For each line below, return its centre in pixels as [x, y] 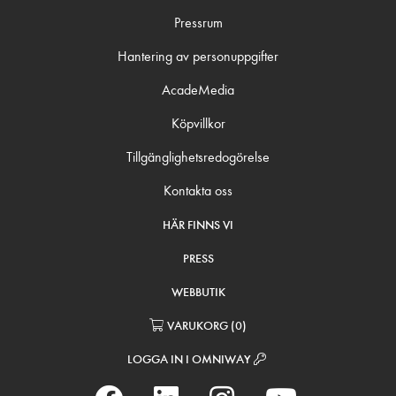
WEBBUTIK [198, 292]
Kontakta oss [198, 190]
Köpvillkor [198, 123]
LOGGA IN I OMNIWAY [190, 359]
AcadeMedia [198, 89]
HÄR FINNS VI [198, 225]
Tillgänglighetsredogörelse [198, 156]
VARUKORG [198, 325]
